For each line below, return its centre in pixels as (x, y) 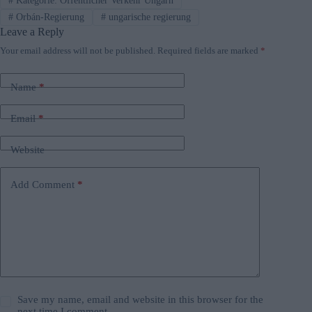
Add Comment (42, 184)
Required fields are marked (209, 51)
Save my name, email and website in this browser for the (141, 300)
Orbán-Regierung (48, 17)
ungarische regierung (148, 17)
